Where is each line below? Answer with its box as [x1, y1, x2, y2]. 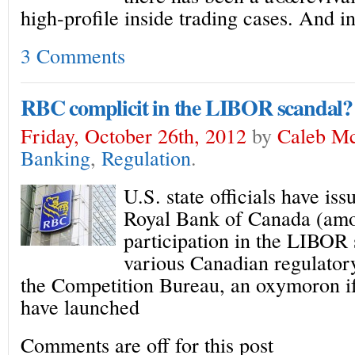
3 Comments [21, 41, 125, 69]
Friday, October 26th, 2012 [21, 121, 246, 149]
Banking [21, 143, 90, 171]
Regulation [101, 143, 191, 171]
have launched [21, 292, 139, 320]
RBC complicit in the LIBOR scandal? [21, 91, 353, 124]
